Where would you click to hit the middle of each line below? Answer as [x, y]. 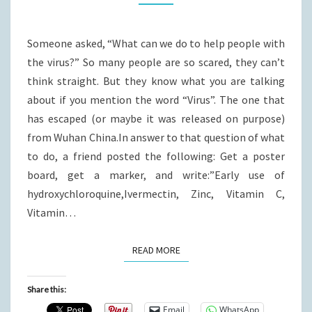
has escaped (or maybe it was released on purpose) [156, 119]
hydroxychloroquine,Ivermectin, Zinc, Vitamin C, [156, 194]
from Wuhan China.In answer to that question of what [156, 138]
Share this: [47, 289]
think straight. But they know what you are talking [156, 81]
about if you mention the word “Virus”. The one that [156, 100]
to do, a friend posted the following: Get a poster [156, 156]
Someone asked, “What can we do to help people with [156, 44]
